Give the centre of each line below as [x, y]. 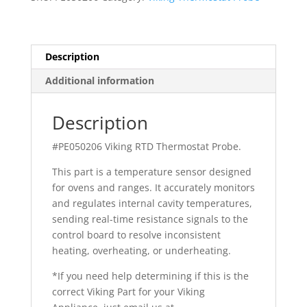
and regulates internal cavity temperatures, [152, 203]
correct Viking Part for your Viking [128, 291]
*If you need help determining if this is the [150, 275]
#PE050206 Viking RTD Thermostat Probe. [146, 146]
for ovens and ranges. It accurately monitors [153, 187]
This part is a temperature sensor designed [151, 171]
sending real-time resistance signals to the [150, 219]
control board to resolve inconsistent [136, 234]
